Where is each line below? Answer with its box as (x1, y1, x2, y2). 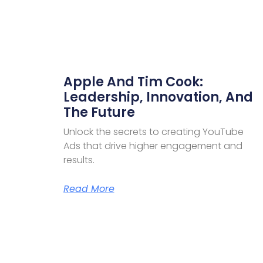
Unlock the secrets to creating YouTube (63, 124, 244, 139)
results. (63, 153, 95, 167)
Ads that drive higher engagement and (63, 139, 242, 153)
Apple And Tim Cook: (63, 72, 203, 91)
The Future (63, 103, 135, 122)
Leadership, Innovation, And (63, 87, 253, 106)
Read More (63, 181, 114, 195)
